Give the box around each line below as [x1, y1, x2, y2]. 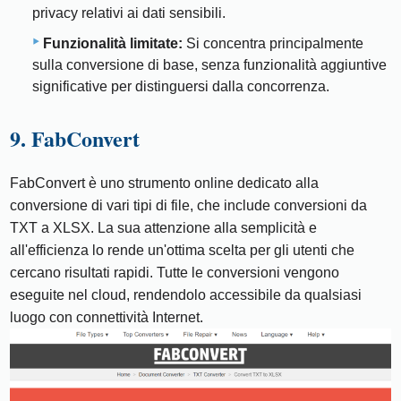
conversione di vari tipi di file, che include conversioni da [10, 198, 368, 214]
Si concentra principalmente [183, 36, 363, 52]
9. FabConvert [10, 123, 141, 155]
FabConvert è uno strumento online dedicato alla [10, 175, 320, 192]
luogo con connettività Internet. [10, 310, 204, 326]
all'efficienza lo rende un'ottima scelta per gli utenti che [10, 243, 355, 259]
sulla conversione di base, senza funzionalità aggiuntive [32, 57, 387, 73]
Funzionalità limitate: [43, 36, 183, 52]
